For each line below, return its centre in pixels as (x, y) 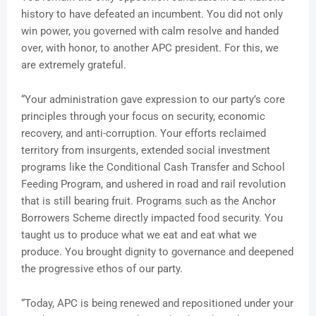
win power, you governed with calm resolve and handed (150, 31)
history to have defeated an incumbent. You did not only (152, 14)
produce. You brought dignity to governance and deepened (157, 252)
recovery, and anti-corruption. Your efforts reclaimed (144, 134)
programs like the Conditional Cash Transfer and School (153, 168)
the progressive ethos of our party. (102, 269)
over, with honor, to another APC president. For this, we (150, 48)
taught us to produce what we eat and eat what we (139, 235)
